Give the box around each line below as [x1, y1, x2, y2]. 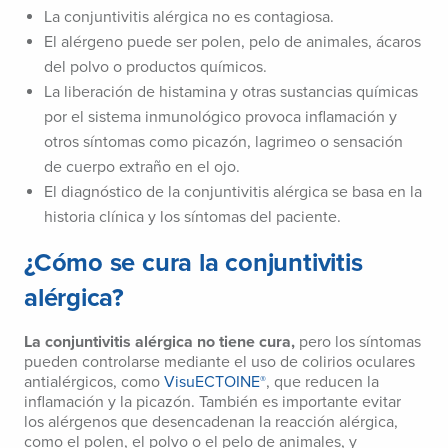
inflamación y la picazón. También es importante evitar [24, 392, 401, 413]
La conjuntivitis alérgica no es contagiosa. [44, 7, 334, 28]
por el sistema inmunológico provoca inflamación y [44, 107, 397, 128]
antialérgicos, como [24, 372, 164, 393]
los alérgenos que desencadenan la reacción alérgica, [24, 412, 398, 433]
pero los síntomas [295, 332, 421, 353]
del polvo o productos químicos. [44, 57, 267, 78]
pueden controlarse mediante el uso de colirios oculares [24, 352, 415, 373]
